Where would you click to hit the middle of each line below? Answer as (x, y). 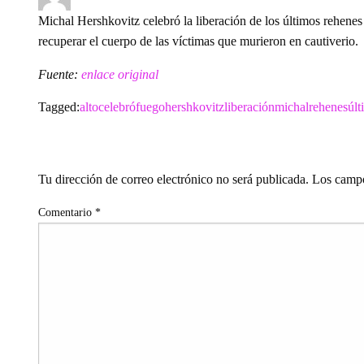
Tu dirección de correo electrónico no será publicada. (173, 179)
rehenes (328, 106)
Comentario (67, 212)
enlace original (120, 74)
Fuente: (60, 74)
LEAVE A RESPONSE (188, 139)
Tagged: (59, 106)
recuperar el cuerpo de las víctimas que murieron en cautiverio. (198, 41)
